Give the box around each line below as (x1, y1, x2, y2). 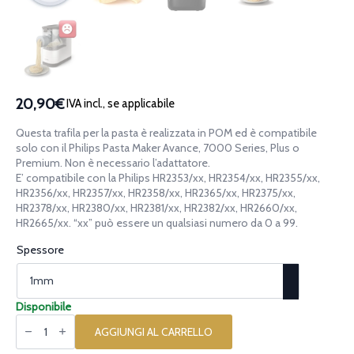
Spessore (17, 242, 64, 257)
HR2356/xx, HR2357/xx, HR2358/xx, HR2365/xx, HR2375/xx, (16, 185, 296, 200)
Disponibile (16, 299, 71, 314)
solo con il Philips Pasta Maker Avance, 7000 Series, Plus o (16, 140, 299, 155)
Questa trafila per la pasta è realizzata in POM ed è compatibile (16, 125, 317, 140)
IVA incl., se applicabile (64, 96, 175, 111)
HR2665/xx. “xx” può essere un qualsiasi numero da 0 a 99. (16, 215, 298, 230)
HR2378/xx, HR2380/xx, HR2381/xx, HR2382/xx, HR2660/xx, (16, 200, 297, 215)
